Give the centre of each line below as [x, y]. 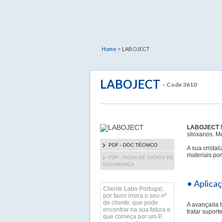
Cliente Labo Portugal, [133, 189]
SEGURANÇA [118, 164]
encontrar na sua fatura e [137, 210]
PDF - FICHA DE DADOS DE [141, 157]
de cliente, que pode [131, 203]
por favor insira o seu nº [135, 196]
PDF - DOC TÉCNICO [133, 145]
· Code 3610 [180, 84]
